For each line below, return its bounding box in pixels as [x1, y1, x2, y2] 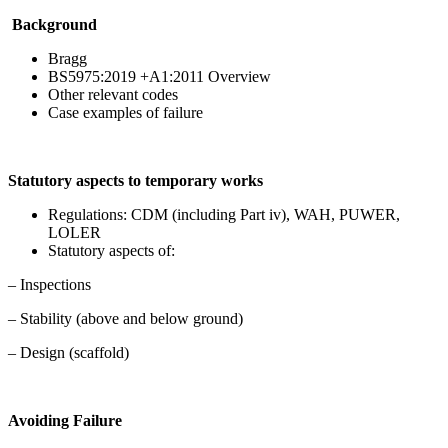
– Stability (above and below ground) [8, 309, 243, 327]
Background [12, 15, 97, 33]
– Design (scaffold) [8, 343, 129, 361]
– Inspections [8, 275, 91, 293]
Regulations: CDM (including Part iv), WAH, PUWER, [48, 205, 400, 223]
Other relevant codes [48, 85, 178, 103]
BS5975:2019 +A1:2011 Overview [48, 67, 271, 85]
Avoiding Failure [8, 411, 126, 429]
